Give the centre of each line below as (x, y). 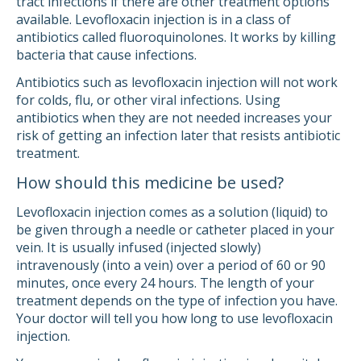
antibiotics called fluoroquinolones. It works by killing (176, 37)
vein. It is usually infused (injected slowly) (139, 247)
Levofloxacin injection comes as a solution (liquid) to (172, 212)
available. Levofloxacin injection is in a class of (154, 19)
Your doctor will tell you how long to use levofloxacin (174, 318)
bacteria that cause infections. (106, 55)
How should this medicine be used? (150, 183)
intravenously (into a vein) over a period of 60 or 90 (171, 265)
